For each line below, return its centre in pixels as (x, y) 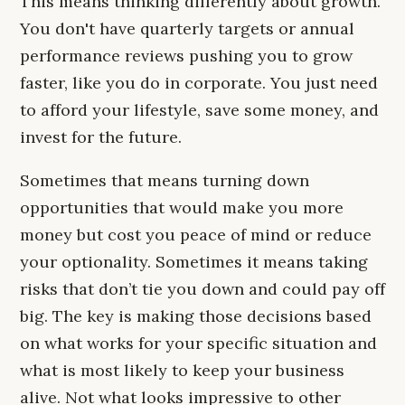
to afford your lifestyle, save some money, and (199, 110)
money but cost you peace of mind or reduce (196, 235)
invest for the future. (101, 137)
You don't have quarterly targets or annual (187, 28)
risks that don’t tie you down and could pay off (202, 289)
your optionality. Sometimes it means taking (194, 262)
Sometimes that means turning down (165, 180)
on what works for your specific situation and (198, 343)
